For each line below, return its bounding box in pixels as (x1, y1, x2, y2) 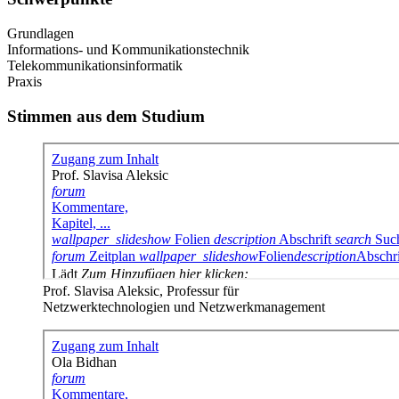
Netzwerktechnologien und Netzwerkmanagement (43, 299, 325, 315)
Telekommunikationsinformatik (7, 57, 183, 73)
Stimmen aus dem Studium (7, 106, 205, 126)
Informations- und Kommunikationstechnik (7, 41, 249, 57)
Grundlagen (7, 25, 74, 41)
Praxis (7, 73, 42, 89)
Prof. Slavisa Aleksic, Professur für (43, 283, 239, 299)
